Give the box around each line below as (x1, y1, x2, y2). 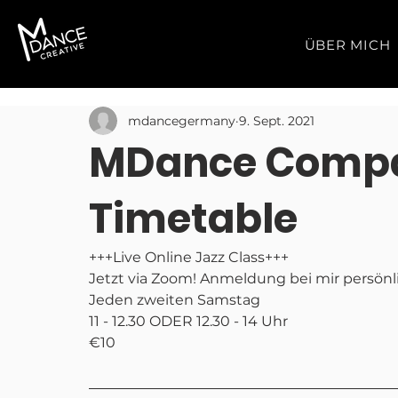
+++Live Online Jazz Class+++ (89, 249, 289, 266)
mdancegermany (128, 112, 235, 129)
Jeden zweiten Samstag (89, 291, 260, 308)
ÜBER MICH (304, 36, 391, 53)
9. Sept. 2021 (239, 112, 314, 129)
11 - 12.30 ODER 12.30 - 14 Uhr (89, 313, 288, 330)
